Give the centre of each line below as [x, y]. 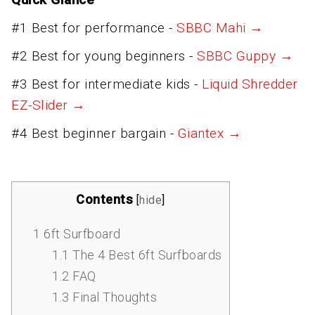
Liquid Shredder [250, 84]
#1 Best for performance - [94, 28]
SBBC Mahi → [220, 28]
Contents [105, 199]
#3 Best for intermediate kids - [107, 84]
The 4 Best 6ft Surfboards [146, 255]
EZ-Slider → [49, 105]
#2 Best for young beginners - [104, 56]
